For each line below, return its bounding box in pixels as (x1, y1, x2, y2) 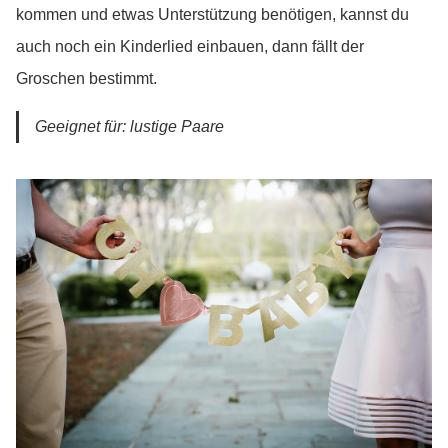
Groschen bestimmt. (16, 70, 157, 88)
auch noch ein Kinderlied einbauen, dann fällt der (16, 38, 364, 56)
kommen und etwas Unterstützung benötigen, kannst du (16, 6, 409, 24)
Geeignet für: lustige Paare (35, 118, 224, 136)
